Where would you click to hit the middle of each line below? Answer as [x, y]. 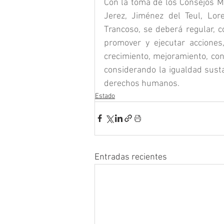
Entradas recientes [131, 157]
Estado [105, 96]
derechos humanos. [142, 83]
